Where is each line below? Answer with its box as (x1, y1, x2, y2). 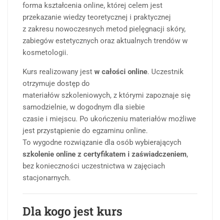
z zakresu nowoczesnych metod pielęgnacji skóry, (23, 25, 186, 34)
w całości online (94, 67, 147, 77)
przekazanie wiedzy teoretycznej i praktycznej (23, 13, 171, 22)
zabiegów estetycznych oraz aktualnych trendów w (23, 36, 188, 46)
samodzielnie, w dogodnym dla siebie (23, 103, 145, 112)
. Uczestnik (147, 67, 184, 77)
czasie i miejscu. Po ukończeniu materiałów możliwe (23, 114, 196, 124)
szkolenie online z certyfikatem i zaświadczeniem (23, 150, 187, 159)
